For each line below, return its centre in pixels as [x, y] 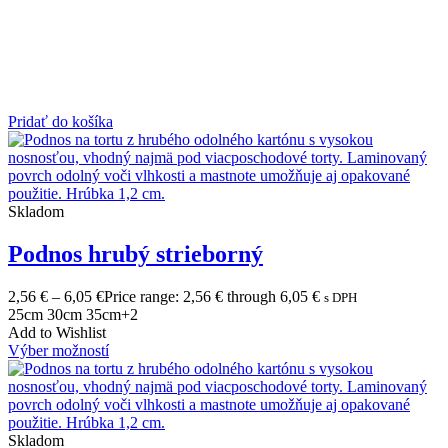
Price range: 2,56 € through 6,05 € [212, 296]
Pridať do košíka [60, 122]
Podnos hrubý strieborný [135, 254]
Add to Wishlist [57, 332]
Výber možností [58, 350]
